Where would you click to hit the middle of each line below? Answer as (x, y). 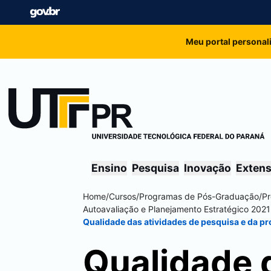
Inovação (207, 168)
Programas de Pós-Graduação (199, 196)
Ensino (109, 168)
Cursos (122, 196)
